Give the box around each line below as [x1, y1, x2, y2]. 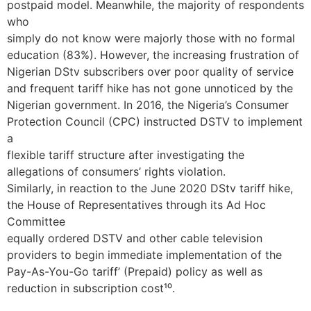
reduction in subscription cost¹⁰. [7, 281, 175, 296]
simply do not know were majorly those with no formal [7, 31, 295, 46]
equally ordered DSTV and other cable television [7, 231, 262, 246]
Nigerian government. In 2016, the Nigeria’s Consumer [7, 98, 289, 112]
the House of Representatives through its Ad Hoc [7, 198, 266, 212]
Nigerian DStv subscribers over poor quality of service [7, 65, 294, 79]
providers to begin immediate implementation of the [7, 248, 282, 262]
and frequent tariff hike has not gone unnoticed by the [7, 81, 293, 96]
